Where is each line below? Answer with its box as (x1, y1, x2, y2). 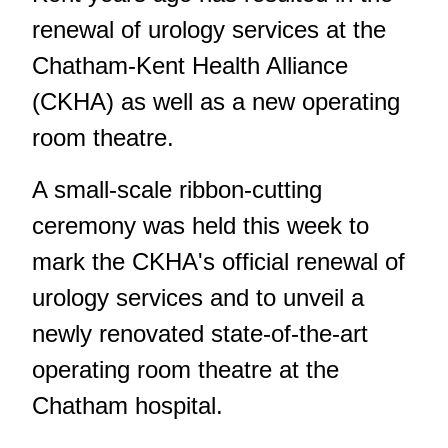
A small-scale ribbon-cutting (32, 176, 322, 204)
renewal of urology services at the (32, 16, 386, 44)
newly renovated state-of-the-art (32, 320, 368, 348)
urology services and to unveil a (32, 284, 364, 312)
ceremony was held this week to (32, 212, 369, 240)
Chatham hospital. (32, 392, 223, 420)
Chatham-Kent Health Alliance (32, 52, 348, 80)
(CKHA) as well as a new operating (32, 88, 400, 116)
